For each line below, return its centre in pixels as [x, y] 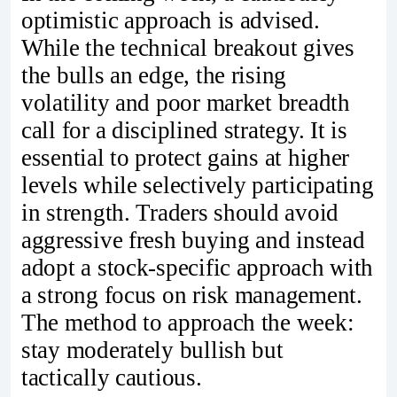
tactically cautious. [112, 377]
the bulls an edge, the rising [154, 75]
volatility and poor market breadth [186, 102]
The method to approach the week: [188, 322]
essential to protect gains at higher [186, 157]
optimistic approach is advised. [171, 20]
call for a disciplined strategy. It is [184, 130]
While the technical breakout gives [188, 47]
